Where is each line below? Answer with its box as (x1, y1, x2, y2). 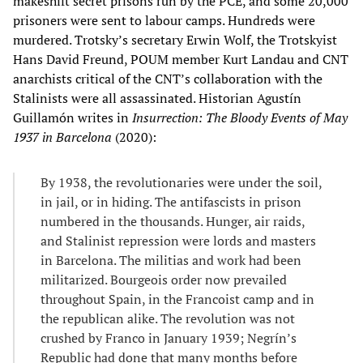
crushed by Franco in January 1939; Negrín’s (41, 329, 297, 348)
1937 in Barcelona (13, 128, 112, 147)
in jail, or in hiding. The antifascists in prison (41, 193, 301, 211)
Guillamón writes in (13, 109, 132, 127)
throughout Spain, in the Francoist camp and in (41, 290, 314, 309)
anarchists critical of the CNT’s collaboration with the (13, 70, 322, 88)
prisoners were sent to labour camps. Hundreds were (13, 11, 315, 30)
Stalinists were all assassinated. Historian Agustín (13, 89, 301, 108)
